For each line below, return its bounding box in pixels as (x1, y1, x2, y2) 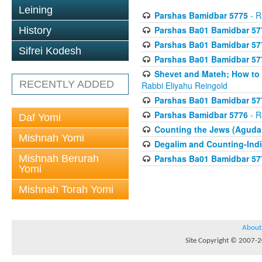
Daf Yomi (19, 112, 61, 123)
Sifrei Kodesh (19, 45, 81, 57)
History (19, 25, 51, 36)
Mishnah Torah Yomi (19, 184, 113, 195)
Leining (19, 4, 53, 16)
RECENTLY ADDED (19, 78, 114, 90)
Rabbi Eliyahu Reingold (142, 80, 227, 91)
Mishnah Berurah (19, 153, 99, 164)
